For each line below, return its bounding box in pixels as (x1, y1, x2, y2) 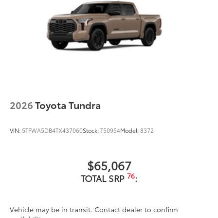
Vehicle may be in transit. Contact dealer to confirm (10, 204, 178, 214)
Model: (120, 126, 140, 134)
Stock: (83, 126, 100, 134)
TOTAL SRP (81, 171, 127, 184)
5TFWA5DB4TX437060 (22, 126, 83, 134)
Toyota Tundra (35, 98, 101, 112)
